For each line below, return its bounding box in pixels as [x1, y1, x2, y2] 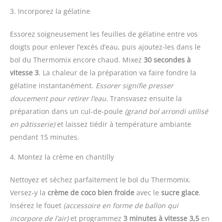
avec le [134, 187, 161, 197]
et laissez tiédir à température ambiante [55, 119, 191, 129]
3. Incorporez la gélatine [10, 6, 90, 16]
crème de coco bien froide [48, 187, 134, 197]
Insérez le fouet [10, 200, 63, 210]
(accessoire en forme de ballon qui [63, 200, 178, 210]
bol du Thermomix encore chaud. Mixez [10, 55, 144, 64]
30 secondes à [144, 55, 191, 64]
